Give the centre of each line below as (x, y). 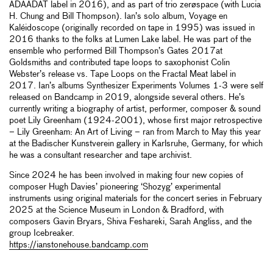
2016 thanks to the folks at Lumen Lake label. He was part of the (130, 40)
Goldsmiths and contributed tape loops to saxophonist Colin (119, 63)
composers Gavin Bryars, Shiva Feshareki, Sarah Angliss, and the (130, 222)
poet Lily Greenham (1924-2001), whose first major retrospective (136, 121)
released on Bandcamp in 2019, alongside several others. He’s (127, 98)
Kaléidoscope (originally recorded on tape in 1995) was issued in (132, 28)
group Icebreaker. (42, 234)
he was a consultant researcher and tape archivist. (101, 156)
